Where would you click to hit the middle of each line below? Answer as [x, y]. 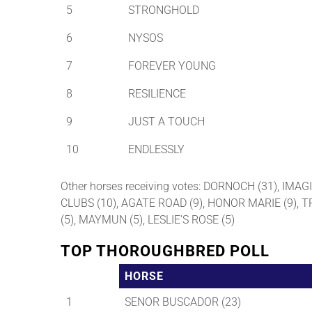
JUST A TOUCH [166, 122]
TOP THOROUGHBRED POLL [165, 251]
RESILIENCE [157, 94]
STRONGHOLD [164, 10]
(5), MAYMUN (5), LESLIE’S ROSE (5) [148, 220]
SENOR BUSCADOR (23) [183, 302]
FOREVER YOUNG [172, 66]
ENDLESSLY [156, 150]
